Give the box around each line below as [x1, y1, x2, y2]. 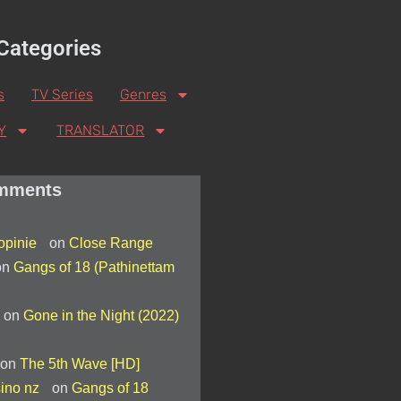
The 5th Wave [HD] [19, 356, 140, 372]
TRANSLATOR [56, 122, 145, 140]
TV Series [30, 86, 93, 104]
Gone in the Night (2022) [22, 308, 179, 324]
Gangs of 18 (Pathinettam [13, 260, 175, 276]
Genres [119, 86, 166, 104]
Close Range [68, 235, 153, 252]
